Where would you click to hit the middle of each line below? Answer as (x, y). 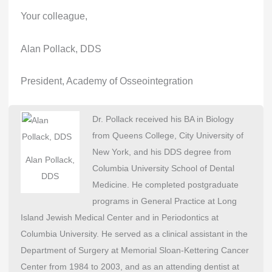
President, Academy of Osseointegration (107, 80)
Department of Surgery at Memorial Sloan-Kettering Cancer (134, 250)
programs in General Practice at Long (164, 201)
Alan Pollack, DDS (61, 48)
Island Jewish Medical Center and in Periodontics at (119, 217)
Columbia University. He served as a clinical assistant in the (134, 234)
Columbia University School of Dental (163, 168)
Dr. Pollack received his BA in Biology (163, 119)
